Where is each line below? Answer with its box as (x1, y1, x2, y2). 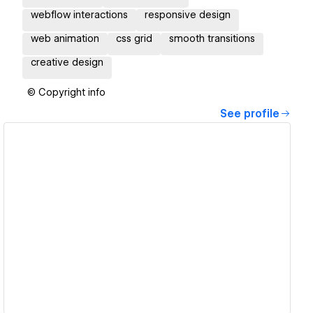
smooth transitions (169, 33, 255, 45)
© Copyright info (27, 87, 105, 99)
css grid (116, 33, 152, 45)
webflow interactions (31, 9, 128, 21)
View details (108, 212, 175, 225)
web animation (31, 33, 99, 45)
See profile (220, 108, 279, 121)
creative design (31, 57, 103, 68)
